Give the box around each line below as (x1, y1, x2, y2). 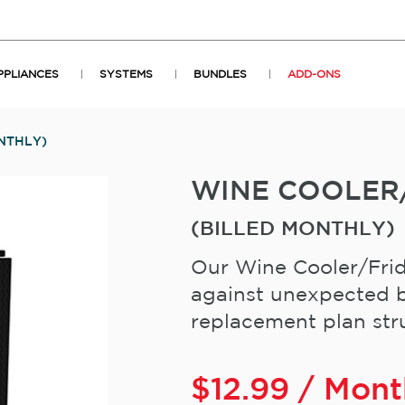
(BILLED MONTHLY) (190, 221, 395, 239)
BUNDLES (193, 70, 247, 80)
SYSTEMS (99, 70, 153, 80)
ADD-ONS (287, 70, 341, 80)
